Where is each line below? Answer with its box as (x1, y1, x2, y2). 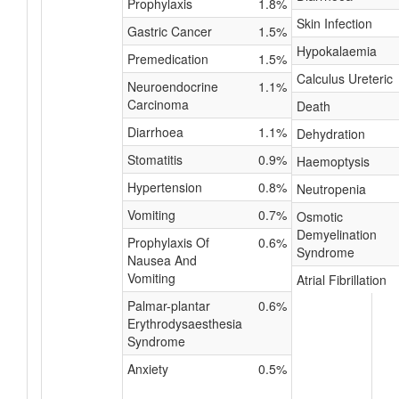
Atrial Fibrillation (297, 271, 387, 289)
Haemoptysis (297, 152, 370, 170)
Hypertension (127, 178, 202, 196)
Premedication (127, 50, 208, 68)
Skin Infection (297, 14, 372, 32)
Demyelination (297, 225, 377, 243)
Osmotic (297, 208, 343, 225)
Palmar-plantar (127, 297, 210, 314)
